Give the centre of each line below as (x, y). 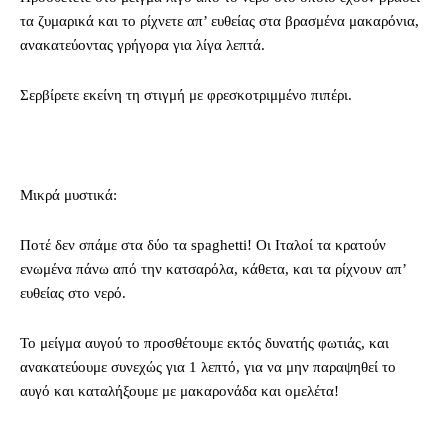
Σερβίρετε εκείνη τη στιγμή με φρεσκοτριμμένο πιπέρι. (186, 94)
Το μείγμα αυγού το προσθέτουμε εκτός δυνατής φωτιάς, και (204, 342)
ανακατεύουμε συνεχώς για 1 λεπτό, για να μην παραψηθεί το (208, 366)
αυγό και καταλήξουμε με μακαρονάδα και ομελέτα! (179, 390)
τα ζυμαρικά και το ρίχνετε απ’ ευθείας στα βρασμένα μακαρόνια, (219, 20)
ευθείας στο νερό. (73, 292)
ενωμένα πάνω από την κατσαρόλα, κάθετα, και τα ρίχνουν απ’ (213, 268)
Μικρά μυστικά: (68, 194)
